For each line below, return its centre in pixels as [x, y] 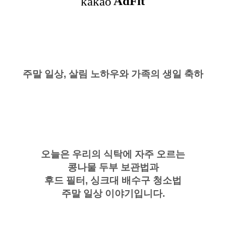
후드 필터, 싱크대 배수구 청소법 [113, 180]
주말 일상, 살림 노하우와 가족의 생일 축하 [113, 74]
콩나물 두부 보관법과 [113, 167]
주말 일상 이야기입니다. [113, 193]
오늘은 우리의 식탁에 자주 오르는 [113, 154]
